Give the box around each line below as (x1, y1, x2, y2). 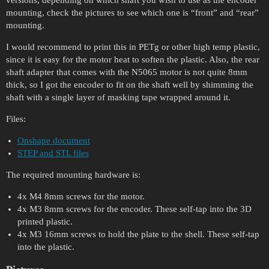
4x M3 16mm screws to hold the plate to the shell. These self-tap (17, 229, 259, 240)
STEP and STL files (17, 148, 89, 159)
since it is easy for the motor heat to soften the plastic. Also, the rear (6, 55, 259, 65)
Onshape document (17, 136, 90, 146)
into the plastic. (17, 242, 74, 252)
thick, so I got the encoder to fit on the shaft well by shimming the (6, 80, 253, 90)
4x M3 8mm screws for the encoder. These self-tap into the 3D (17, 204, 252, 214)
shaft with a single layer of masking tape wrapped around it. (6, 92, 231, 103)
